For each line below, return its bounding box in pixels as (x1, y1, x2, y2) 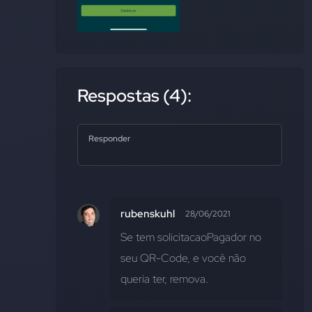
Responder (88, 133, 130, 145)
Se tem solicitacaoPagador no (120, 230, 261, 245)
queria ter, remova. (120, 272, 208, 287)
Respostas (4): (77, 84, 192, 108)
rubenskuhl (120, 207, 175, 221)
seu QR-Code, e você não (120, 251, 246, 266)
